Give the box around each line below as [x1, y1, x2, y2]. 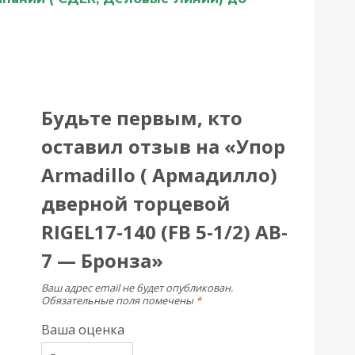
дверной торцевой [40, 189, 231, 216]
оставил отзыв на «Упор [40, 132, 285, 159]
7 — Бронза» [40, 246, 163, 273]
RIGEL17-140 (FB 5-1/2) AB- [40, 218, 288, 245]
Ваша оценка [40, 321, 124, 339]
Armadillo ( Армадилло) [40, 161, 277, 188]
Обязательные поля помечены [40, 292, 196, 307]
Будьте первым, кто [40, 104, 242, 131]
